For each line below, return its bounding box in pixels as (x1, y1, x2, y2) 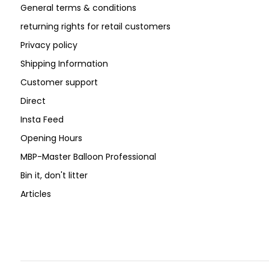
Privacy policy (20, 39, 77, 52)
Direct (20, 95, 46, 107)
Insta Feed (20, 113, 64, 126)
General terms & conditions (20, 2, 136, 14)
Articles (20, 188, 51, 201)
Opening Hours (20, 132, 82, 145)
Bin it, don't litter (20, 169, 88, 182)
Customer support (20, 76, 98, 89)
